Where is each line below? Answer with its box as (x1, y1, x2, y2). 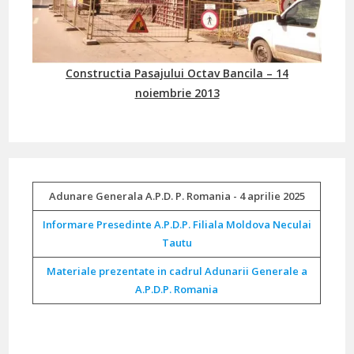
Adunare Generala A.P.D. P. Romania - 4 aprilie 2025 (48, 188, 305, 203)
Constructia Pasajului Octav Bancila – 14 (66, 65, 288, 81)
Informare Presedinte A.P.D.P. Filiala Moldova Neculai (42, 217, 311, 232)
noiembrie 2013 (134, 85, 220, 100)
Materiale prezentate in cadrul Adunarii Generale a (46, 263, 307, 278)
